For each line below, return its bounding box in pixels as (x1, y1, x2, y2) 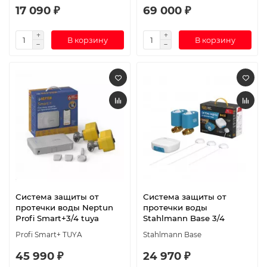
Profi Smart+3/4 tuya (15, 213, 99, 223)
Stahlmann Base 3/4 (143, 213, 225, 223)
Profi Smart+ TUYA (15, 229, 82, 239)
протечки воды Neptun (15, 202, 113, 212)
